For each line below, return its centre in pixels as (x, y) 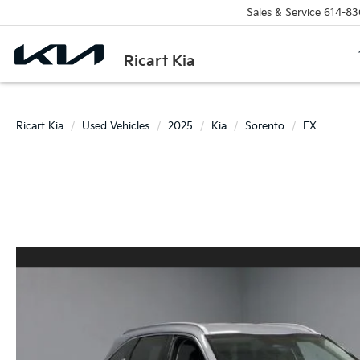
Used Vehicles (116, 126)
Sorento (265, 126)
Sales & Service (283, 12)
